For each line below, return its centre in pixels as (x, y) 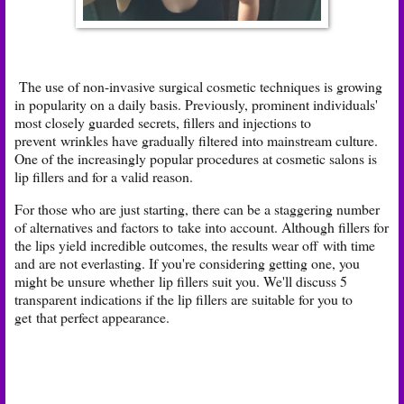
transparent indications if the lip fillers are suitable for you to (184, 299)
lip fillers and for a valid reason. (104, 177)
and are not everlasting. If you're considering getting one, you (187, 263)
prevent (37, 141)
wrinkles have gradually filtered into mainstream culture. (219, 141)
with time (349, 245)
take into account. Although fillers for (283, 227)
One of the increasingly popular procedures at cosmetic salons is (196, 159)
